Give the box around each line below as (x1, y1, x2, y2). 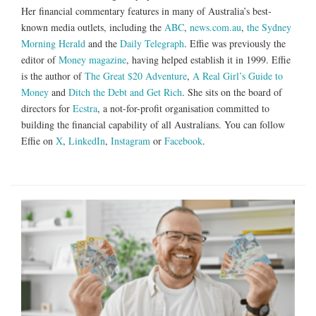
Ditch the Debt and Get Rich (68, 85, 182, 99)
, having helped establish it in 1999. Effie (126, 53, 291, 66)
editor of (21, 53, 59, 66)
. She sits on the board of (182, 85, 282, 99)
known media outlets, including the (21, 20, 164, 34)
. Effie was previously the (184, 37, 286, 50)
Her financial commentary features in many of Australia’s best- (21, 4, 272, 18)
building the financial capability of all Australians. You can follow (21, 118, 285, 131)
